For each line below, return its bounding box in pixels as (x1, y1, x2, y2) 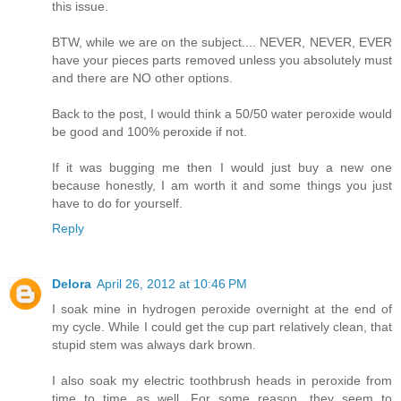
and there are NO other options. (52, 71, 233, 86)
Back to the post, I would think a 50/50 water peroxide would (52, 107, 392, 122)
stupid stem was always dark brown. (52, 337, 256, 353)
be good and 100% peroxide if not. (52, 124, 247, 140)
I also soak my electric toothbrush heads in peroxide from (52, 373, 392, 388)
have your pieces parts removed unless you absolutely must (52, 53, 392, 68)
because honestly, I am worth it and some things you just (52, 178, 392, 193)
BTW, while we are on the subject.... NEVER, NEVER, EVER (52, 35, 392, 50)
